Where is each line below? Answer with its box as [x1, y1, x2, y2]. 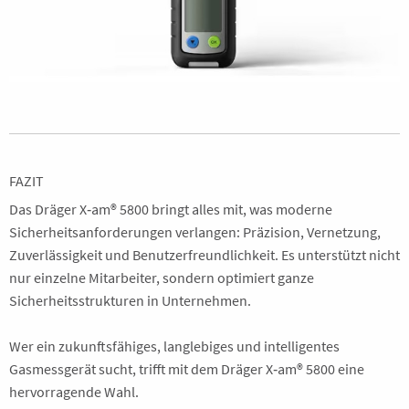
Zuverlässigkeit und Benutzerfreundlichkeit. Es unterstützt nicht [9, 246, 400, 264]
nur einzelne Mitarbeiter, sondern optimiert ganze [9, 268, 314, 287]
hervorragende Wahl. [9, 383, 139, 401]
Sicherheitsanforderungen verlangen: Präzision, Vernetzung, [9, 223, 381, 241]
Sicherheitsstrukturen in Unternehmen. [9, 291, 251, 309]
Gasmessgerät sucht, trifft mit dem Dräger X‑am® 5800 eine [9, 360, 364, 378]
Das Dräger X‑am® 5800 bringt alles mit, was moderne [9, 200, 332, 218]
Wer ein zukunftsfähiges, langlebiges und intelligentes [9, 337, 340, 355]
